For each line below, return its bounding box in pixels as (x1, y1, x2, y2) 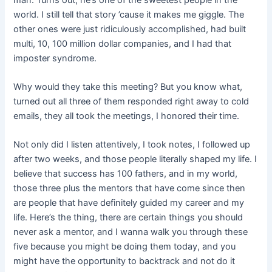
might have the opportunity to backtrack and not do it (13, 256, 236, 267)
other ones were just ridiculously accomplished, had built (13, 23, 246, 35)
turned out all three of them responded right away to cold (13, 96, 250, 107)
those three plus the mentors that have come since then (13, 183, 246, 194)
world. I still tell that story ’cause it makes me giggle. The (13, 8, 245, 20)
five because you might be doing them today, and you (13, 241, 236, 253)
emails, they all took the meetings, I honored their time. (13, 110, 240, 122)
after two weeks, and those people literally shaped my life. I (13, 154, 257, 165)
